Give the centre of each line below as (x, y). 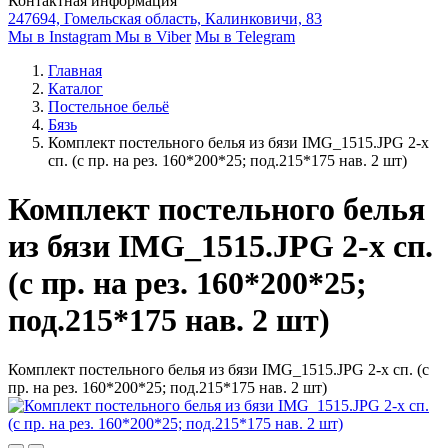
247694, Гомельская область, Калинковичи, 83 (165, 18)
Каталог (75, 88)
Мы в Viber (153, 36)
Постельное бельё (108, 106)
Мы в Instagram (61, 36)
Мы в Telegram (245, 36)
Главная (75, 70)
